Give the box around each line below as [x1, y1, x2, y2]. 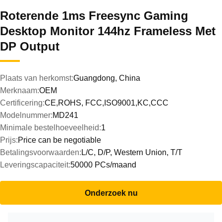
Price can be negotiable [18, 136, 101, 144]
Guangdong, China [73, 74, 140, 82]
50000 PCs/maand [70, 161, 136, 169]
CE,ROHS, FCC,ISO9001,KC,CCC [45, 99, 168, 107]
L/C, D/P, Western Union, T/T [81, 148, 182, 157]
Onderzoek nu [84, 189, 138, 197]
